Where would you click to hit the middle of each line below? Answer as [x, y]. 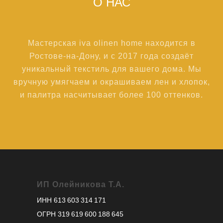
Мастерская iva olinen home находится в [111, 43]
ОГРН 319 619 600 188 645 [80, 214]
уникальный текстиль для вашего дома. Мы [111, 69]
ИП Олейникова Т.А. [81, 185]
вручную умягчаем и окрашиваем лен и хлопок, [111, 82]
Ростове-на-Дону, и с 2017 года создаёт [111, 56]
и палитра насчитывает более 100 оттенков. [111, 95]
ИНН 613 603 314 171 [71, 200]
